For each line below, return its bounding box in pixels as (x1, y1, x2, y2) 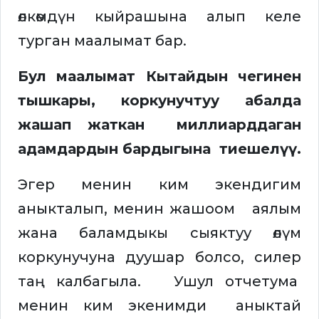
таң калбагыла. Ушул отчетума (18, 273, 301, 291)
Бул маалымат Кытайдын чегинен (18, 68, 301, 85)
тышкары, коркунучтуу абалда (18, 92, 301, 110)
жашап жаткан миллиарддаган (18, 116, 301, 134)
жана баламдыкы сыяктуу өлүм (18, 224, 301, 242)
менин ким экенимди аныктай (18, 297, 301, 315)
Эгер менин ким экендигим (18, 176, 301, 194)
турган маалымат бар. (18, 32, 187, 50)
